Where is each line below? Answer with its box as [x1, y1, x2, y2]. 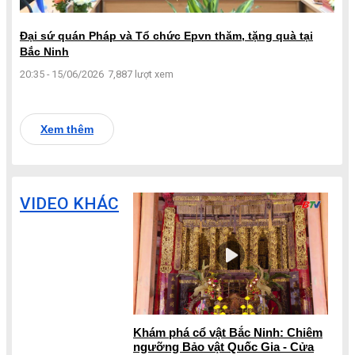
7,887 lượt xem [108, 68, 174, 81]
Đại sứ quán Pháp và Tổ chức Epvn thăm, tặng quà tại [20, 29, 313, 43]
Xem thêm [40, 123, 94, 136]
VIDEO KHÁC [20, 194, 119, 214]
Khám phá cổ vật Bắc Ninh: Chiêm [133, 326, 323, 340]
